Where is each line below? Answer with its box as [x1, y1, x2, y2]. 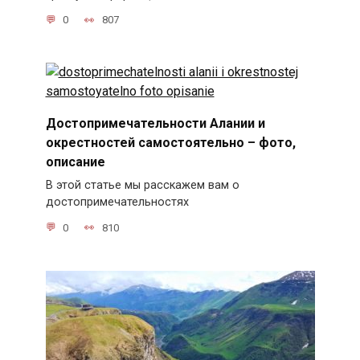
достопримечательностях [45, 195, 189, 210]
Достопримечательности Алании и [45, 115, 265, 131]
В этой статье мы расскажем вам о [45, 178, 239, 193]
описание [45, 153, 105, 170]
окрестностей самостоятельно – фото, [45, 134, 296, 150]
